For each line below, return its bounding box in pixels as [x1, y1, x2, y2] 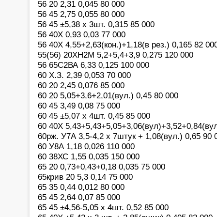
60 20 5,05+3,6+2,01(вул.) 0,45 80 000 [38, 90, 178, 100]
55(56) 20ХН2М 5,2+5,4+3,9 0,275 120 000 [38, 49, 193, 60]
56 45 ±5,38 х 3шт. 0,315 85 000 [38, 19, 155, 29]
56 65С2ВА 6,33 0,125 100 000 [38, 60, 149, 70]
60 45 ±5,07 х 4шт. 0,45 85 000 [38, 110, 150, 121]
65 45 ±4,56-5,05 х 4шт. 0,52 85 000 [38, 202, 169, 212]
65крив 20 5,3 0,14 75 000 [38, 171, 133, 182]
